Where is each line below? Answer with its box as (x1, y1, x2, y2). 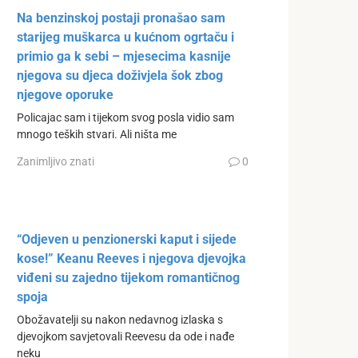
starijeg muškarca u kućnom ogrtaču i (17, 30, 234, 46)
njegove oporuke (17, 87, 113, 103)
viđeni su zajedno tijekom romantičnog (17, 269, 240, 285)
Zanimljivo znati (17, 154, 94, 168)
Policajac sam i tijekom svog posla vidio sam (17, 111, 234, 125)
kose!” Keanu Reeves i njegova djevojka (17, 250, 246, 266)
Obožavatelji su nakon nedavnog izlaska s (17, 312, 223, 327)
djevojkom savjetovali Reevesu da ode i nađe (17, 329, 234, 344)
